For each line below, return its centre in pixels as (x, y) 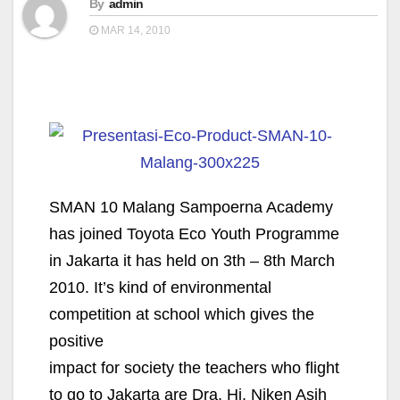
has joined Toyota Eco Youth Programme (194, 234)
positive (76, 341)
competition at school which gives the (182, 314)
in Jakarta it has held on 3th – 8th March (192, 261)
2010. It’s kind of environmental (160, 287)
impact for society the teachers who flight (194, 368)
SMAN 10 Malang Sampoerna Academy (191, 207)
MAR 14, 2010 (134, 30)
